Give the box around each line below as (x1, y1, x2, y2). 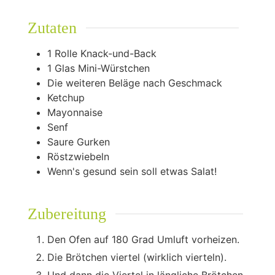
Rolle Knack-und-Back (54, 47, 157, 60)
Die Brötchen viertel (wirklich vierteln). (47, 250, 227, 263)
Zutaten (27, 18, 77, 37)
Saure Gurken (47, 135, 110, 148)
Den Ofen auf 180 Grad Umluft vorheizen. (47, 233, 239, 246)
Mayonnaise (47, 106, 103, 118)
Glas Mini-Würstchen (54, 61, 150, 74)
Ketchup (47, 91, 85, 104)
